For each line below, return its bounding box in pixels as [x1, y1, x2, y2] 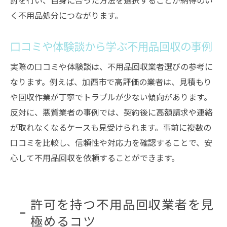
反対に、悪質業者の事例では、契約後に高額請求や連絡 [10, 106, 213, 118]
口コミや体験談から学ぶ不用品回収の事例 [10, 38, 212, 54]
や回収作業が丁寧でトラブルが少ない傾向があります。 [10, 91, 212, 103]
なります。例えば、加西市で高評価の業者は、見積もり [10, 75, 212, 88]
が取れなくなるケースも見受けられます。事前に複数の [10, 121, 211, 133]
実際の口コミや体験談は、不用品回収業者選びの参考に [10, 60, 213, 72]
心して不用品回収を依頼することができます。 [10, 152, 179, 164]
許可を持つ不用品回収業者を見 [30, 195, 215, 213]
